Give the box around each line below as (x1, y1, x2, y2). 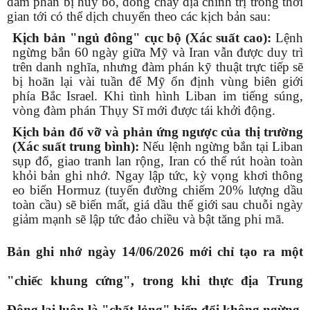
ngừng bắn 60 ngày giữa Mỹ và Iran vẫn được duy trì (12, 45, 303, 60)
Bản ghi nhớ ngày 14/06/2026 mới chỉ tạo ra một (7, 244, 303, 259)
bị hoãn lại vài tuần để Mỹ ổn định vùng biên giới (12, 74, 303, 89)
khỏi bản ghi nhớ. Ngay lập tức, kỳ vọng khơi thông (12, 168, 303, 183)
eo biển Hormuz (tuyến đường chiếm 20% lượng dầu (12, 183, 303, 198)
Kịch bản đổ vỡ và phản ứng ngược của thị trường (12, 125, 303, 140)
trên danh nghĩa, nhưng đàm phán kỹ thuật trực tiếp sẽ (12, 60, 303, 75)
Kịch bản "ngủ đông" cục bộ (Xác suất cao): (12, 30, 272, 46)
